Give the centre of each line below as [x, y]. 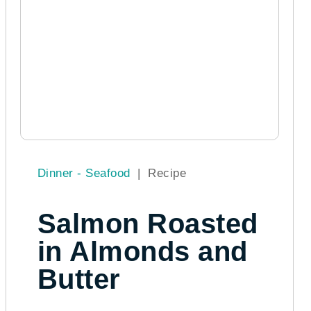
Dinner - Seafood [86, 173]
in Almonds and [142, 251]
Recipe [167, 173]
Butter [79, 279]
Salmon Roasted [148, 223]
